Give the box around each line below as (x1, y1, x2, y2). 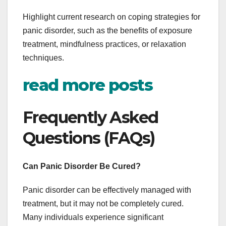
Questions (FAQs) (23, 128, 155, 148)
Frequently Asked (23, 107, 158, 127)
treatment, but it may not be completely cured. (23, 199, 184, 208)
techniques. (23, 53, 64, 63)
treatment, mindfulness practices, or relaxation (23, 40, 186, 49)
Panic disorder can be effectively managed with (23, 185, 191, 194)
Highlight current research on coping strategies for (23, 13, 200, 22)
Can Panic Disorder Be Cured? (23, 161, 141, 171)
